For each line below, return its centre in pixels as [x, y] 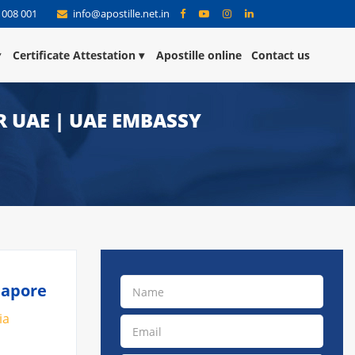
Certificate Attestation [74, 55]
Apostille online [199, 55]
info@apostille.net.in [121, 13]
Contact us [281, 55]
